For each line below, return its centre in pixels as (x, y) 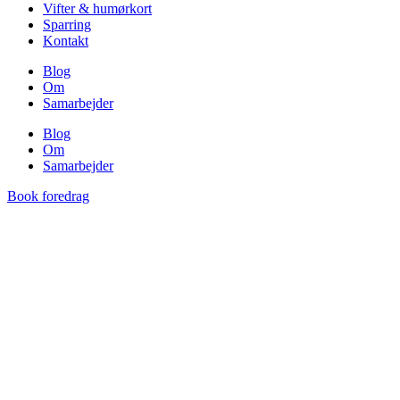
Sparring (67, 25)
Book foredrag (48, 196)
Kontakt (66, 41)
